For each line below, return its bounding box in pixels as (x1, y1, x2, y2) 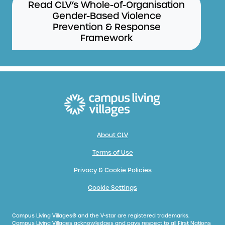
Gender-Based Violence (52, 10, 161, 22)
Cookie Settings (88, 184, 137, 192)
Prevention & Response (52, 21, 161, 33)
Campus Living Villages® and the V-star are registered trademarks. (12, 212, 189, 219)
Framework (80, 32, 133, 44)
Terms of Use (92, 149, 133, 157)
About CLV (97, 131, 128, 140)
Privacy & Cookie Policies (73, 166, 152, 175)
